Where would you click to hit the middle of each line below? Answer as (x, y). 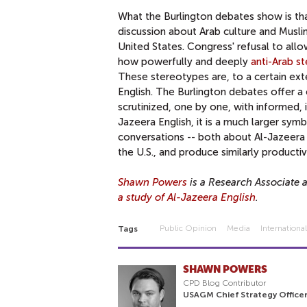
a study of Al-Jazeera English (187, 197)
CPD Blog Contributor (224, 283)
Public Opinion (188, 228)
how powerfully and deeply (184, 61)
